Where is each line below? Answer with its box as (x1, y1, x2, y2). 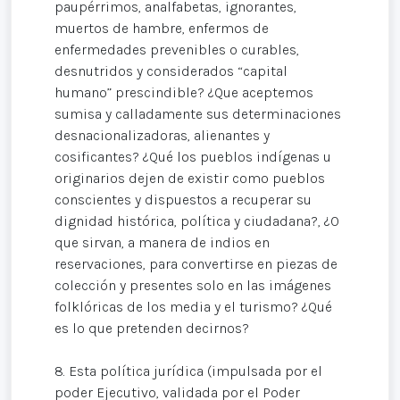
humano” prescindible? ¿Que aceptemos (54, 84, 313, 102)
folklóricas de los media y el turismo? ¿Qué (54, 298, 332, 316)
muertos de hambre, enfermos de (54, 20, 269, 37)
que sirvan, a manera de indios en (54, 234, 270, 252)
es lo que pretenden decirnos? (54, 320, 249, 337)
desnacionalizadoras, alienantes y (54, 127, 270, 145)
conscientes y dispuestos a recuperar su (54, 191, 312, 209)
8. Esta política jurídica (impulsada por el (54, 362, 322, 380)
